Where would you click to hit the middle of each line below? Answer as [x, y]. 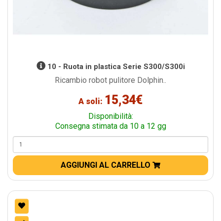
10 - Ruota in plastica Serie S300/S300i [115, 67]
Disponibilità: [110, 116]
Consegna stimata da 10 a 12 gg [110, 126]
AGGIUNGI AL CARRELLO [107, 165]
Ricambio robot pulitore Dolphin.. [110, 80]
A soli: [92, 102]
